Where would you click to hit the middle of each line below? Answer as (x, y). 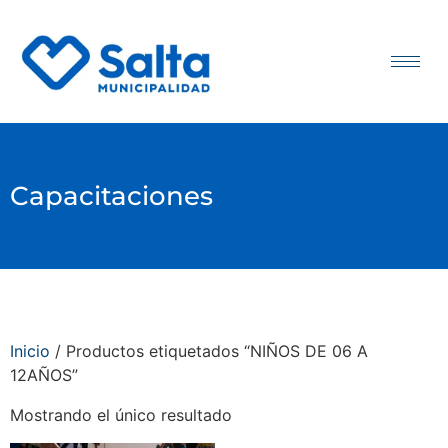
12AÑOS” (44, 375)
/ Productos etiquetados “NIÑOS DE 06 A (209, 351)
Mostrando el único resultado (121, 415)
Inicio (30, 351)
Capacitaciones (111, 196)
